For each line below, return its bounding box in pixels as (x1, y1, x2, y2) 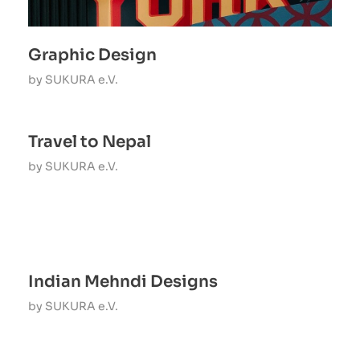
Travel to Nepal (28, 132, 151, 153)
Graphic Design (28, 45, 157, 66)
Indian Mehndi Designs (28, 272, 218, 292)
